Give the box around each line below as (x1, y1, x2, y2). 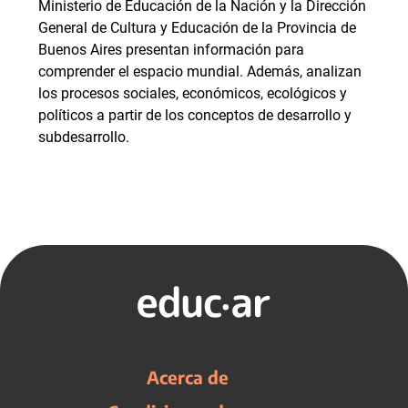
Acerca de (147, 366, 229, 388)
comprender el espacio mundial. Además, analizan (38, 63, 362, 80)
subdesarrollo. (38, 128, 129, 146)
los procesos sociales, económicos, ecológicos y (38, 85, 347, 102)
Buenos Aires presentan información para (38, 41, 304, 58)
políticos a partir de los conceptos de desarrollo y (38, 107, 352, 124)
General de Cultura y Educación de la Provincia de (38, 19, 356, 36)
